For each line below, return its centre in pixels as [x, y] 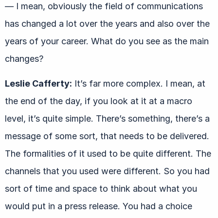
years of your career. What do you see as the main [107, 41]
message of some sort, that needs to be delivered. [107, 136]
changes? [24, 58]
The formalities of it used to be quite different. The [108, 153]
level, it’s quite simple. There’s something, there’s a [107, 118]
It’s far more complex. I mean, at [139, 83]
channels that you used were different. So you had [107, 171]
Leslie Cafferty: [38, 83]
